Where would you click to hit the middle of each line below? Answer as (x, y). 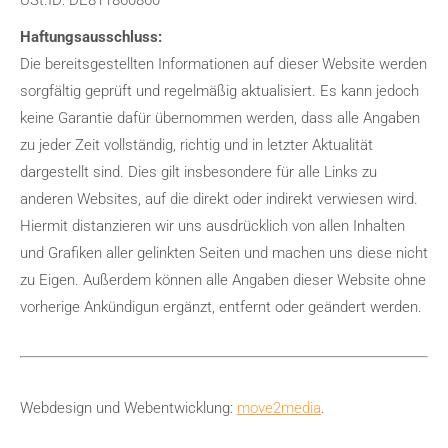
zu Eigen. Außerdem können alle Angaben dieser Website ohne (223, 280)
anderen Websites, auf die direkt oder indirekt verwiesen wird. (219, 199)
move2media (279, 408)
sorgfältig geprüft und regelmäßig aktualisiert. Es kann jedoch (219, 91)
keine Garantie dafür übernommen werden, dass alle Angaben (220, 118)
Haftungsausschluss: (91, 37)
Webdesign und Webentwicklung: (128, 408)
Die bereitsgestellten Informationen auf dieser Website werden (223, 64)
